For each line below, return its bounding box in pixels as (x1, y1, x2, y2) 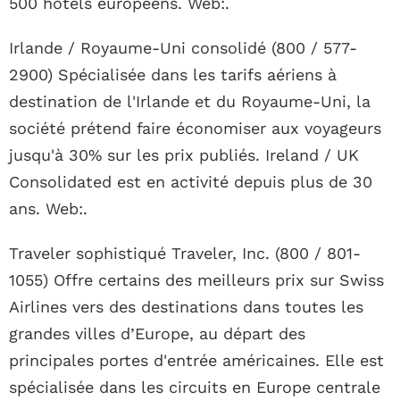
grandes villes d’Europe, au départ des (9, 324, 305, 344)
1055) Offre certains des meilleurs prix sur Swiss (9, 271, 384, 290)
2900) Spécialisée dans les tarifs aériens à (9, 65, 337, 85)
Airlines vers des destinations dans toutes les (9, 297, 363, 317)
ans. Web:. (9, 199, 87, 219)
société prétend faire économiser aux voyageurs (9, 119, 381, 138)
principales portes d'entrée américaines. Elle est (9, 351, 384, 371)
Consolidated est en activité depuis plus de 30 (9, 172, 372, 192)
